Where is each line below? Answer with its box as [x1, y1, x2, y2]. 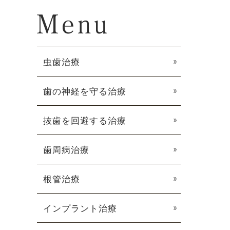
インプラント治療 [43, 204, 117, 214]
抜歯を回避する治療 [43, 116, 126, 126]
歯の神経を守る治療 [43, 87, 126, 97]
